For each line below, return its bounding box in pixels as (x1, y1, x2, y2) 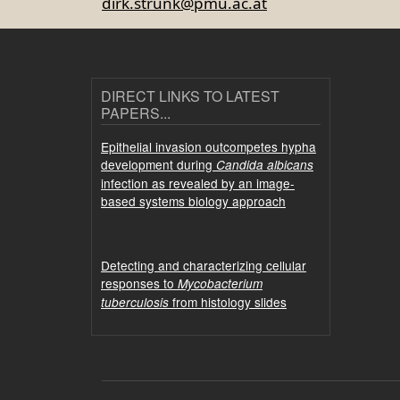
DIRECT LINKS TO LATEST (101, 86, 279, 107)
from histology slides (169, 292, 287, 311)
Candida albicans (216, 155, 313, 173)
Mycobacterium (178, 274, 262, 292)
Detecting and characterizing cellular (101, 255, 306, 274)
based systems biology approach (101, 191, 286, 210)
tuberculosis (101, 293, 169, 311)
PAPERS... (101, 103, 171, 124)
